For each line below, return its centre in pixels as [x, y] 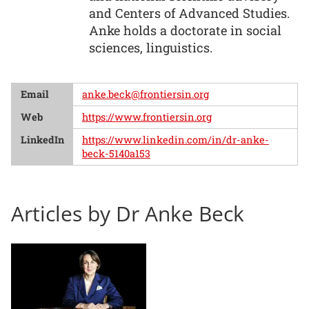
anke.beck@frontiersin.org [145, 94]
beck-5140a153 [116, 154]
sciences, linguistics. [150, 48]
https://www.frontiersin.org [147, 117]
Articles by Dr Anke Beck [128, 213]
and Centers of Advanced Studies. [189, 13]
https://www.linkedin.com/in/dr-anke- [175, 140]
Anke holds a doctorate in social [185, 31]
